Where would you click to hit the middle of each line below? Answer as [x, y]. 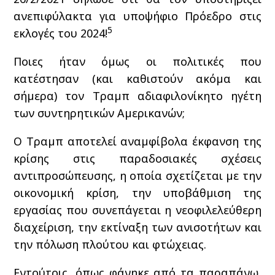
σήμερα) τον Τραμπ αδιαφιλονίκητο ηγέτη [137, 96]
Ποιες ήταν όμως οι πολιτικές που [137, 61]
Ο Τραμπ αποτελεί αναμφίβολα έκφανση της [137, 141]
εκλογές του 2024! [61, 33]
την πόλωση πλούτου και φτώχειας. [110, 244]
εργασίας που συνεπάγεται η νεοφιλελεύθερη [137, 210]
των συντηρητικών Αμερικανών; [99, 113]
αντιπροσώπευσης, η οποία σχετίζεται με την [137, 176]
